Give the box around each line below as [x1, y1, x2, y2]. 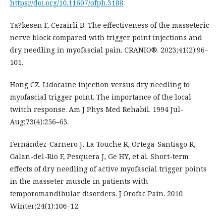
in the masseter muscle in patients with [10, 176, 148, 186]
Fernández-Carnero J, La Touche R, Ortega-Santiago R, [10, 139, 196, 149]
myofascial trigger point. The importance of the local [10, 92, 191, 102]
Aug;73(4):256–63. [10, 117, 69, 127]
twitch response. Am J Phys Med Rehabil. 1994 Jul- [10, 105, 183, 114]
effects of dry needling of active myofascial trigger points [10, 164, 207, 174]
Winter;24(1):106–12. [10, 201, 80, 211]
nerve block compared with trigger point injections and [10, 33, 202, 43]
